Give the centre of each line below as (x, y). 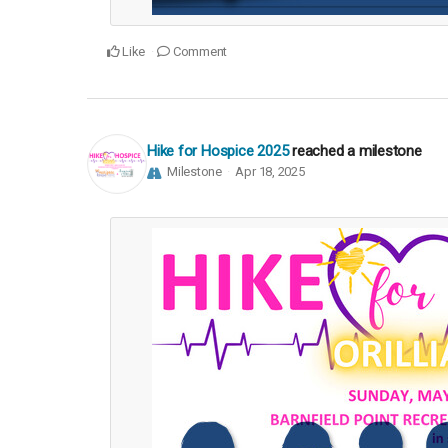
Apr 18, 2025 (270, 172)
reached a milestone (357, 151)
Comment (199, 51)
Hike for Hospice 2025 (218, 151)
